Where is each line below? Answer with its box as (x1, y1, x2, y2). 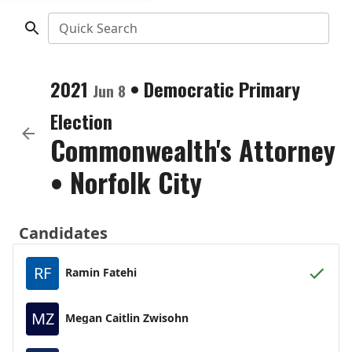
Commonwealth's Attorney (50, 130, 335, 170)
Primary (239, 75, 300, 103)
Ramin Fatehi (65, 264, 137, 280)
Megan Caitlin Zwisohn (65, 310, 189, 325)
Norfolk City (70, 162, 202, 202)
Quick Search (58, 20, 137, 37)
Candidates (19, 222, 108, 244)
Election (50, 107, 112, 135)
